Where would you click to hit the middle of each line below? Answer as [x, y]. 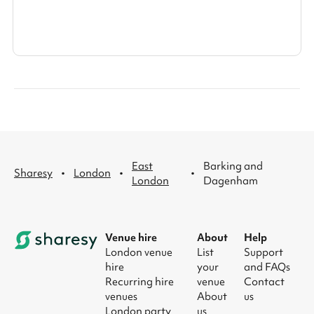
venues [121, 296]
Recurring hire [139, 281]
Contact [264, 281]
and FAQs [267, 267]
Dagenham [230, 180]
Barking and [233, 166]
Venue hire [131, 237]
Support [263, 252]
